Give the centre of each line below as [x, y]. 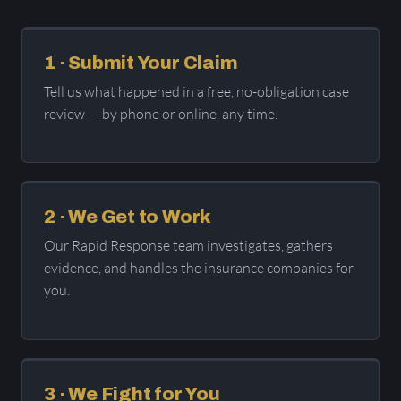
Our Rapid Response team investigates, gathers [188, 246]
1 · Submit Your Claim [141, 62]
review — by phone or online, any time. [161, 113]
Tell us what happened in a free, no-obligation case [196, 91]
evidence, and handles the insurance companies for [199, 268]
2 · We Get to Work [128, 217]
